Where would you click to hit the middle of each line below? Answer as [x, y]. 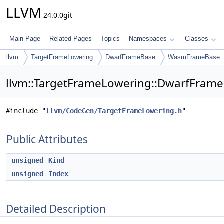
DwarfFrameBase [130, 57]
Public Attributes [47, 139]
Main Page [25, 39]
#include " [26, 111]
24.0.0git [57, 15]
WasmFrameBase [194, 57]
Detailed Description [56, 209]
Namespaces [148, 39]
